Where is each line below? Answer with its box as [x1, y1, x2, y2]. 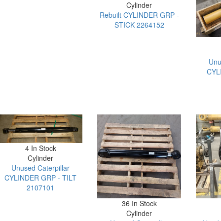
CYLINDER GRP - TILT [4, 172, 77, 183]
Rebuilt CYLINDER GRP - [99, 9, 179, 20]
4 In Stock [25, 143, 56, 153]
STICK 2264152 [114, 19, 164, 30]
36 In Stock [121, 198, 157, 209]
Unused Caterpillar [11, 162, 70, 173]
